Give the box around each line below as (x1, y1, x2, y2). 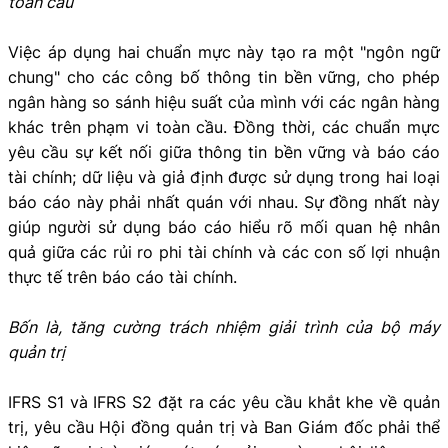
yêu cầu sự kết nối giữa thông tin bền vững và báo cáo (8, 141, 440, 162)
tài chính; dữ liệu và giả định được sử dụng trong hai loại (8, 166, 440, 187)
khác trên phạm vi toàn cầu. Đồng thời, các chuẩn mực (8, 116, 440, 137)
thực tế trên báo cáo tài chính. (8, 266, 237, 287)
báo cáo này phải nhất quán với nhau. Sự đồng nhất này (8, 191, 440, 212)
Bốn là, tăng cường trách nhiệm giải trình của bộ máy (8, 316, 440, 337)
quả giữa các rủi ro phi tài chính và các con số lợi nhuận (8, 241, 440, 262)
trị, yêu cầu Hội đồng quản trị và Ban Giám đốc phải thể (8, 416, 440, 437)
